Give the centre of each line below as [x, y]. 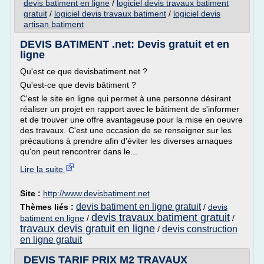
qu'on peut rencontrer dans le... [79, 151]
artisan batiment [54, 24]
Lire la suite [43, 169]
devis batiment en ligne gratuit [138, 207]
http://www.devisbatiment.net [96, 193]
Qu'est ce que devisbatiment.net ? [84, 71]
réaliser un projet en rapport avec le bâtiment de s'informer [130, 109]
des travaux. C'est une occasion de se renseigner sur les [126, 130]
